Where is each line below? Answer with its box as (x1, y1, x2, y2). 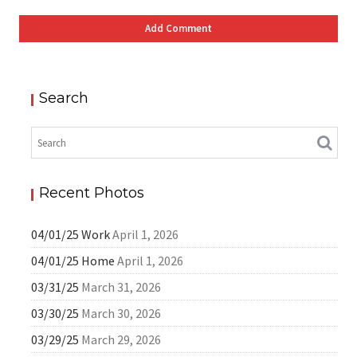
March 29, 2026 (81, 331, 162, 348)
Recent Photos (39, 184, 145, 202)
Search (39, 89, 89, 108)
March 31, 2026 (81, 279, 162, 296)
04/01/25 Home (31, 253, 116, 269)
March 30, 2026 (81, 305, 162, 322)
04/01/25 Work (31, 226, 111, 243)
